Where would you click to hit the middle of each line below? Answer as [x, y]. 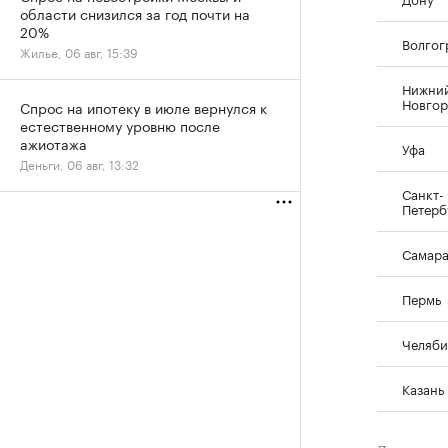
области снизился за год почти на [135, 13]
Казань [423, 387]
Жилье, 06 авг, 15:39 [79, 51]
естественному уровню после [120, 125]
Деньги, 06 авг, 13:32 [79, 163]
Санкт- [423, 192]
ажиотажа [53, 143]
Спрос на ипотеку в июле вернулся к [143, 107]
